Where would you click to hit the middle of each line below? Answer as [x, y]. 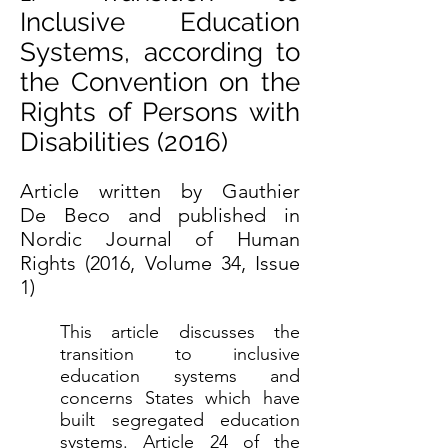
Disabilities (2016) [124, 142]
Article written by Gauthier [160, 191]
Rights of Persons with [160, 112]
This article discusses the [180, 332]
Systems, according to [160, 52]
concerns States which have [180, 398]
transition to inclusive [180, 354]
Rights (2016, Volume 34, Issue [160, 263]
